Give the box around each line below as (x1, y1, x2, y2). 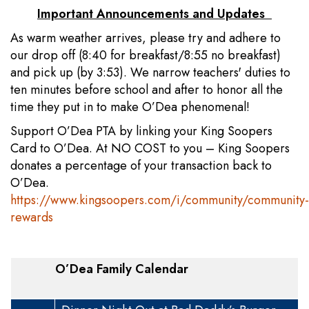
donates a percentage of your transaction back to (10, 157, 272, 175)
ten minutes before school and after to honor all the (10, 81, 283, 99)
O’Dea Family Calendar (17, 260, 209, 278)
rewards (10, 208, 53, 226)
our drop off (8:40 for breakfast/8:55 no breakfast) (10, 46, 281, 64)
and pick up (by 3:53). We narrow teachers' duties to (10, 63, 290, 81)
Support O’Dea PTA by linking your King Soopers (10, 122, 272, 140)
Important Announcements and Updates (37, 5, 272, 23)
